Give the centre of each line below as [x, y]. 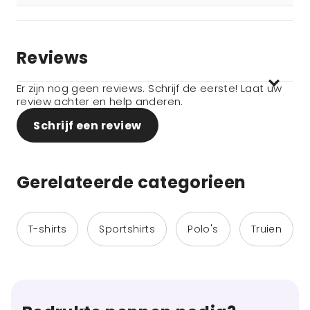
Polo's [203, 229]
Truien [266, 229]
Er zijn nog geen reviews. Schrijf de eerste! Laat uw [149, 88]
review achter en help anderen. [100, 101]
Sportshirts [127, 229]
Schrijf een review [88, 125]
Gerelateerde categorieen [131, 182]
